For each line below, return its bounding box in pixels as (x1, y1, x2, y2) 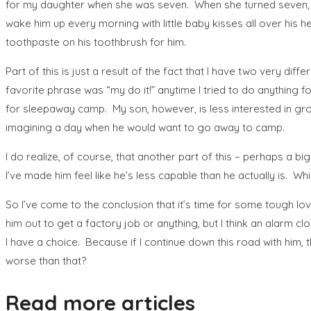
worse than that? (6, 253, 86, 267)
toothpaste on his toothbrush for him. (6, 35, 186, 49)
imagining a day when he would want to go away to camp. (6, 120, 285, 134)
